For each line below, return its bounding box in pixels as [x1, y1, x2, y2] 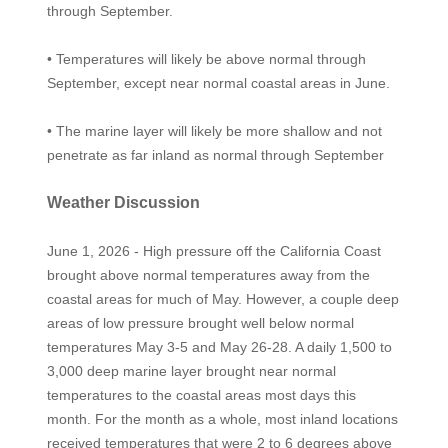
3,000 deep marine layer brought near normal [46, 362, 336, 379]
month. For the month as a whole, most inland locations [46, 410, 398, 427]
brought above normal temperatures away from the [46, 266, 370, 283]
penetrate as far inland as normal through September [46, 146, 384, 163]
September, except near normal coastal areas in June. [46, 74, 390, 91]
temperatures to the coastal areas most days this [46, 386, 356, 403]
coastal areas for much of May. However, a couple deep [46, 290, 399, 307]
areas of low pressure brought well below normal [46, 314, 354, 331]
